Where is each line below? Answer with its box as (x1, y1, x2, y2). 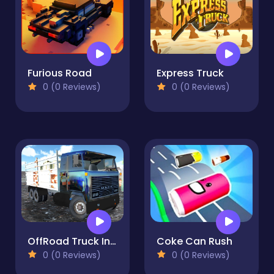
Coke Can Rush (157, 234, 232, 248)
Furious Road (28, 66, 92, 81)
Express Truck (157, 66, 224, 81)
